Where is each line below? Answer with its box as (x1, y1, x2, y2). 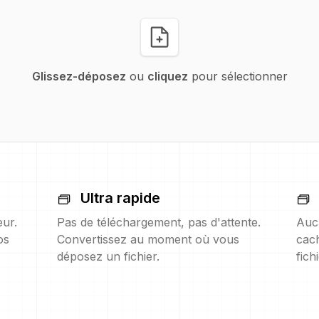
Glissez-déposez (31, 69, 126, 83)
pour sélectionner (187, 69, 288, 83)
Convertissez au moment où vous (57, 232, 239, 246)
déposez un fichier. (57, 249, 159, 263)
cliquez (147, 69, 188, 83)
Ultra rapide (80, 189, 160, 206)
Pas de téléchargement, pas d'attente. (57, 215, 261, 229)
